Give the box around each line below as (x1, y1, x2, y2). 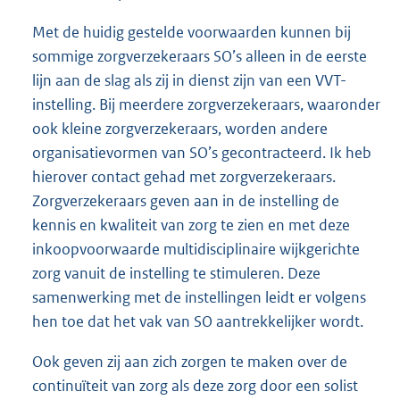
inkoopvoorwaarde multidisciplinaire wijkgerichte (32, 239, 360, 259)
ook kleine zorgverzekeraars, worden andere (32, 119, 328, 138)
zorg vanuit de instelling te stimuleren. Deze (32, 263, 321, 283)
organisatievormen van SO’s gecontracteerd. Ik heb (32, 143, 371, 162)
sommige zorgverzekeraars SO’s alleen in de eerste (32, 46, 367, 66)
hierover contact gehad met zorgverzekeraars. (32, 167, 336, 187)
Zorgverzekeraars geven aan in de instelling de (32, 191, 339, 211)
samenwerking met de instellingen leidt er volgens (32, 287, 366, 307)
